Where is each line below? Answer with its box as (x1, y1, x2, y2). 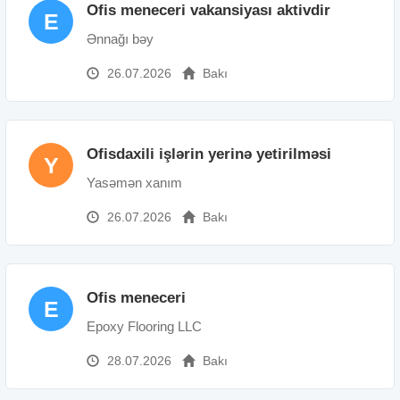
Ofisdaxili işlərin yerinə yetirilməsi (87, 145, 331, 162)
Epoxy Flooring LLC (87, 318, 202, 334)
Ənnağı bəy (87, 30, 154, 46)
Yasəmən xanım (87, 174, 182, 190)
